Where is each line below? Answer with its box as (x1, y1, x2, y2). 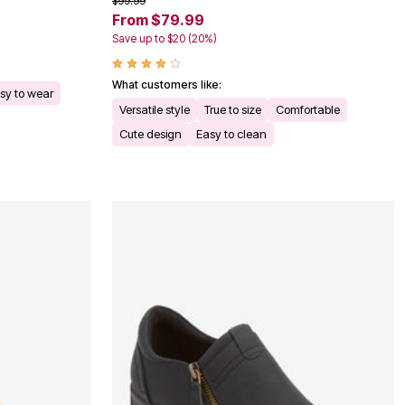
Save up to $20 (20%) (112, 32, 217, 46)
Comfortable (276, 102, 340, 118)
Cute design (119, 127, 182, 142)
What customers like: (112, 78, 221, 92)
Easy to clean (196, 127, 267, 142)
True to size (204, 102, 261, 118)
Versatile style (119, 102, 190, 118)
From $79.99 (112, 11, 204, 30)
